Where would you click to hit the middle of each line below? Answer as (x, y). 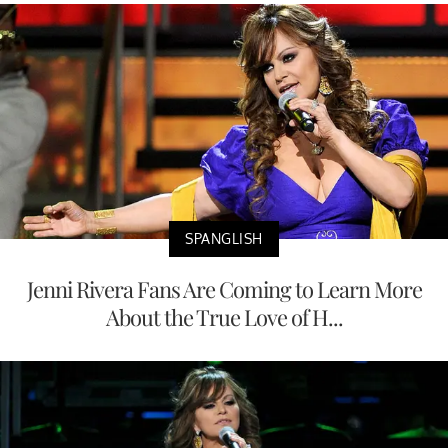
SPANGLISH (224, 238)
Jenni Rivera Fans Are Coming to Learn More (224, 288)
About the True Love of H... (224, 316)
